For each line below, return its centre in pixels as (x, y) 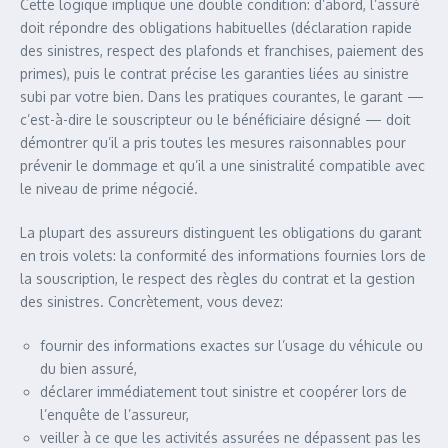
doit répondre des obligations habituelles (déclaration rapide (216, 27)
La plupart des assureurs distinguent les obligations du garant (221, 232)
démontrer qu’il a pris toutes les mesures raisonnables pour (213, 142)
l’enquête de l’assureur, (114, 414)
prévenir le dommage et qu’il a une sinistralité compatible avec (222, 165)
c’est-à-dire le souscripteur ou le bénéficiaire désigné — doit (215, 119)
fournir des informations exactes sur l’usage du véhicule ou (231, 345)
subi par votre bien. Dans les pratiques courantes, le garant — (222, 96)
